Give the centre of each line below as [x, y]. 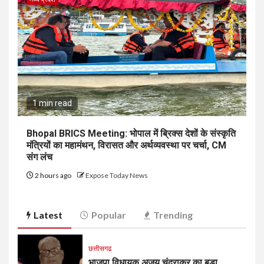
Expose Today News [117, 175]
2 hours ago [53, 175]
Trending [173, 214]
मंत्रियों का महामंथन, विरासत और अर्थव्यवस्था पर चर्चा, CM [126, 145]
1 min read [52, 103]
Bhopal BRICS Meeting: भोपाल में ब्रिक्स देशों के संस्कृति [131, 133]
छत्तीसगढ [100, 249]
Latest [48, 214]
